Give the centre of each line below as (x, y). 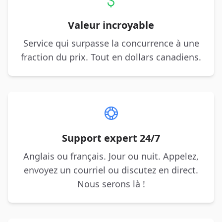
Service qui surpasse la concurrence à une (111, 43)
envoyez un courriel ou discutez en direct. (111, 170)
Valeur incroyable (111, 25)
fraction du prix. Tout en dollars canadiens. (111, 57)
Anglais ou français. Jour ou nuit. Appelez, (111, 156)
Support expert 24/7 (111, 138)
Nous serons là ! (111, 184)
